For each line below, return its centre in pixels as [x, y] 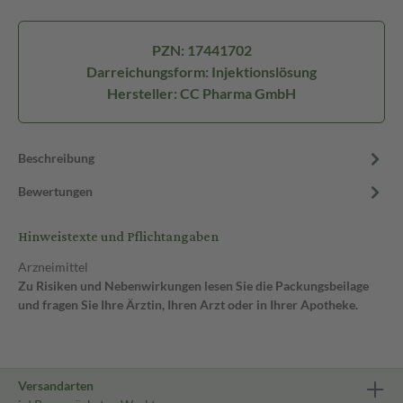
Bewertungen [55, 191]
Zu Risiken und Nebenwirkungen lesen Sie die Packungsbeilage [193, 286]
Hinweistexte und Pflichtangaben [118, 237]
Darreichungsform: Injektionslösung [201, 72]
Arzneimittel [53, 267]
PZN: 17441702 [201, 50]
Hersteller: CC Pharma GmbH [201, 93]
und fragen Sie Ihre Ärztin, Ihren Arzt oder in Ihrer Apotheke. [188, 304]
